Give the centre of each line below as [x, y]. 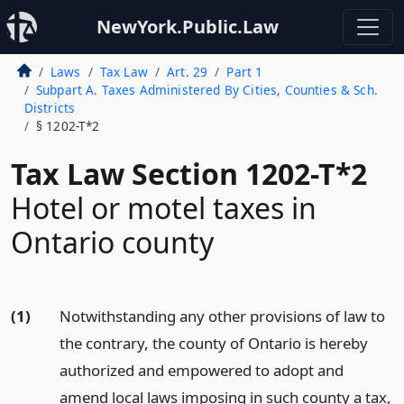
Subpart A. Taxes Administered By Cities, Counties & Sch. [207, 90]
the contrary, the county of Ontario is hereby [213, 343]
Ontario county [112, 242]
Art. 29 [188, 72]
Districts [50, 108]
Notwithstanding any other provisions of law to [222, 316]
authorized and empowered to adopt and [201, 370]
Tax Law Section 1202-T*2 [189, 174]
